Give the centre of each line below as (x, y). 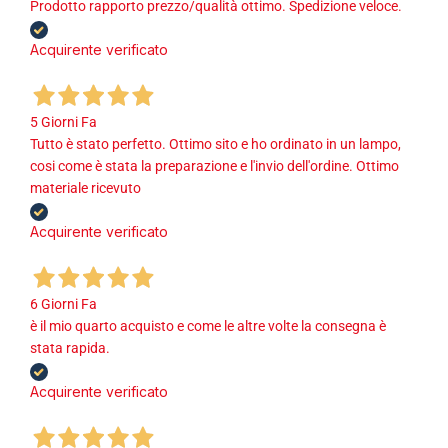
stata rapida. (70, 348)
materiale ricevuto (85, 188)
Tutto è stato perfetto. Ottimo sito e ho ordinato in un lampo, (215, 144)
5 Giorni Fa (63, 122)
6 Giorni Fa (63, 304)
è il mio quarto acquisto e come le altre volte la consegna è (208, 326)
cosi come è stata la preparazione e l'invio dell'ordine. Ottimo (214, 166)
